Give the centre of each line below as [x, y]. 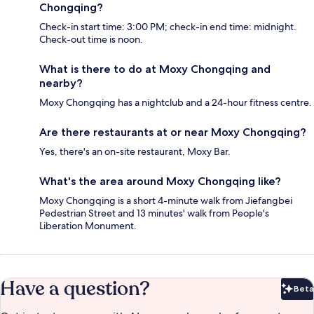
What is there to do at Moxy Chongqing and [155, 69]
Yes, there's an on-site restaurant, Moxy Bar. [135, 151]
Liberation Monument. [88, 225]
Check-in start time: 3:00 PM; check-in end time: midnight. [168, 26]
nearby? [61, 83]
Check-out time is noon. [91, 39]
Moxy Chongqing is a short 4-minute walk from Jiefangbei [166, 200]
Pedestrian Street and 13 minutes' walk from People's [154, 213]
